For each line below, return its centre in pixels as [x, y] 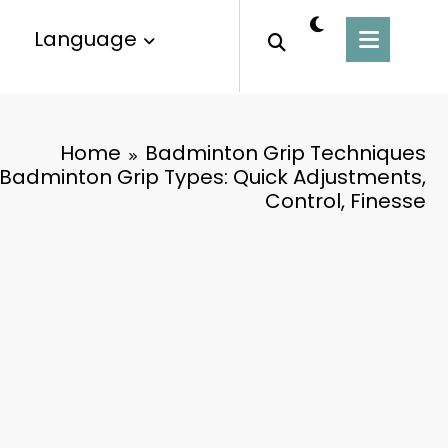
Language [85, 39]
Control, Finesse [345, 200]
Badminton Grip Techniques [285, 152]
